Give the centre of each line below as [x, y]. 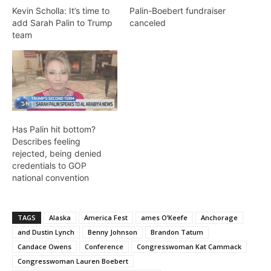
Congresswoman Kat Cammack [189, 246]
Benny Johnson [113, 232]
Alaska [60, 217]
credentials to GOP [49, 165]
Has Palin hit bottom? [54, 129]
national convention [51, 177]
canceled [148, 23]
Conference [104, 246]
